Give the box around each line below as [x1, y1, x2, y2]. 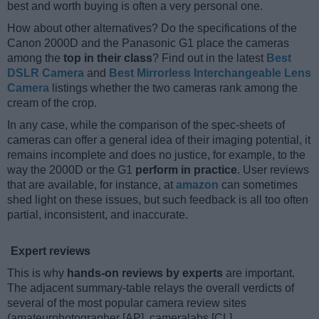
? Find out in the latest [152, 51, 266, 64]
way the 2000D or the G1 [7, 163, 135, 176]
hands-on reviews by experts [67, 266, 223, 279]
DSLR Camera [7, 66, 84, 79]
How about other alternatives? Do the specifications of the [7, 21, 297, 34]
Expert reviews [11, 244, 90, 257]
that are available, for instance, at [7, 178, 176, 191]
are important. [223, 266, 295, 279]
